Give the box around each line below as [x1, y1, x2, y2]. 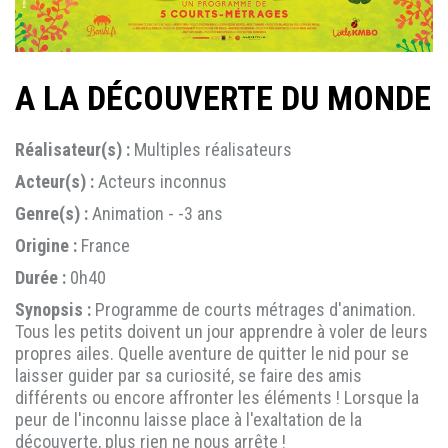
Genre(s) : [15, 203, 88, 225]
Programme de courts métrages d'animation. [91, 299, 416, 321]
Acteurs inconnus [94, 171, 227, 193]
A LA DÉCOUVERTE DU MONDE [15, 77, 431, 118]
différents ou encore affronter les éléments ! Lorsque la [15, 387, 419, 409]
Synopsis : [15, 299, 91, 321]
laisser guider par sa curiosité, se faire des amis [15, 365, 362, 387]
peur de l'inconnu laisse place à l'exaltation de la [15, 409, 362, 431]
